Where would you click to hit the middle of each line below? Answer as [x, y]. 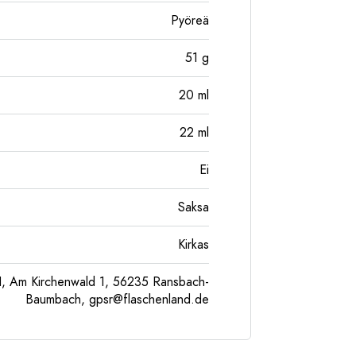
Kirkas [193, 245]
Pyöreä [190, 21]
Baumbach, [57, 300]
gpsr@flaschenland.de [149, 300]
